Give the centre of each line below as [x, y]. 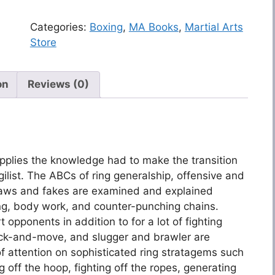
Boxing [106, 27]
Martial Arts [214, 27]
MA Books [153, 27]
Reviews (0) [58, 84]
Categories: [60, 27]
